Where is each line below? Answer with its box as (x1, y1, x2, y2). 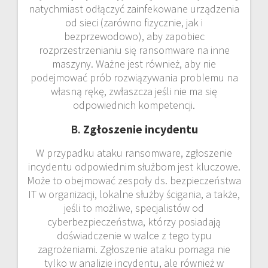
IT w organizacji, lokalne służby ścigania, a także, (28, 187, 240, 201)
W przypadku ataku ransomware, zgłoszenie (36, 145, 232, 160)
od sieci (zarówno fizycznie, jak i (65, 15, 203, 29)
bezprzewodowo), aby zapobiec (63, 29, 205, 43)
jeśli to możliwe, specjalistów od (64, 200, 204, 215)
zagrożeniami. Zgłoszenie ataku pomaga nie (38, 242, 230, 256)
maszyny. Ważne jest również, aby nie (52, 56, 216, 71)
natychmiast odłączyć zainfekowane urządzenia (29, 1, 239, 16)
